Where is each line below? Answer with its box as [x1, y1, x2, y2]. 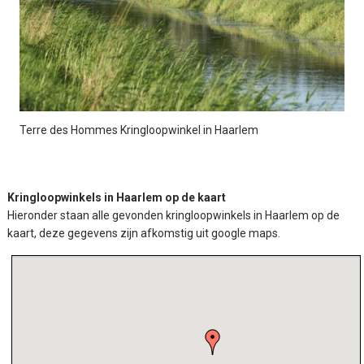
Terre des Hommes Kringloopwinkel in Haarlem [19, 123, 259, 137]
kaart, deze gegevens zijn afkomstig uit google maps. [7, 227, 281, 240]
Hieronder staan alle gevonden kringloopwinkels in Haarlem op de [7, 209, 340, 223]
